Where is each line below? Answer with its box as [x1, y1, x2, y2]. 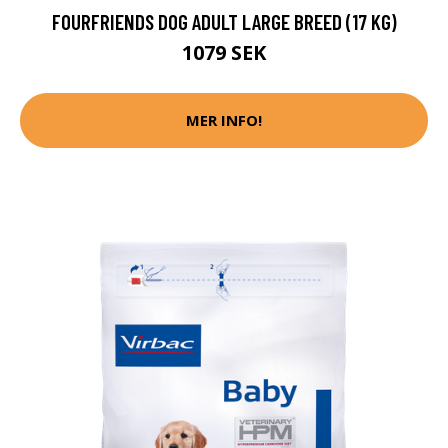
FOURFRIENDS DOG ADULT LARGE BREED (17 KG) [51, 8, 397, 34]
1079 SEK [182, 38, 266, 66]
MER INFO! [186, 110, 262, 131]
